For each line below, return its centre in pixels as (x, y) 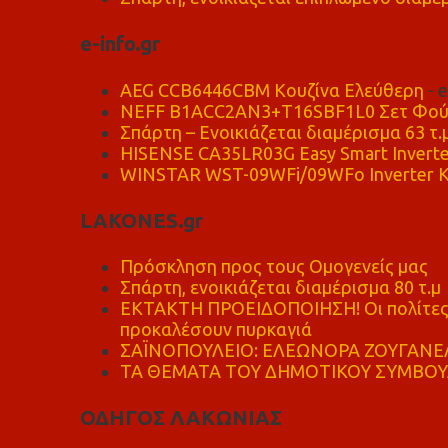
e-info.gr (119, 44)
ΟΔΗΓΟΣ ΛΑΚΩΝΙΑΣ (180, 418)
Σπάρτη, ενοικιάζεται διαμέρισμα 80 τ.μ (280, 287)
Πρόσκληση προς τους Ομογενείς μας (273, 266)
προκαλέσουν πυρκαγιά (215, 329)
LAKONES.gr (141, 220)
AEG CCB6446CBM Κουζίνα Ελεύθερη (271, 89)
